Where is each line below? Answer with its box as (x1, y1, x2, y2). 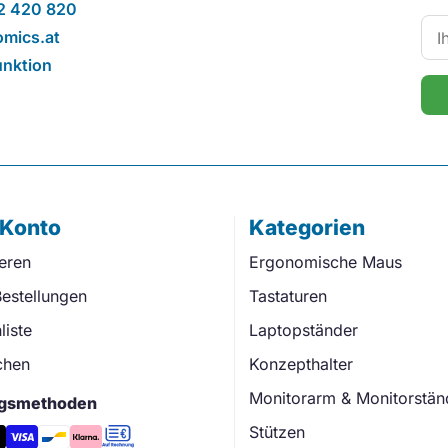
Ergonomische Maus (249, 252, 402, 273)
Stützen (249, 422, 305, 443)
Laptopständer (249, 320, 358, 341)
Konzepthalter (249, 354, 353, 375)
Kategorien (249, 215, 365, 241)
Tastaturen (249, 286, 327, 307)
